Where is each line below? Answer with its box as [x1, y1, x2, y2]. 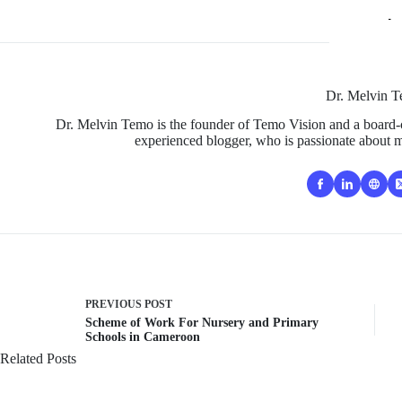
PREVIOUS [85, 297, 144, 310]
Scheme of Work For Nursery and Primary [85, 315, 319, 329]
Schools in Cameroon [85, 329, 200, 344]
